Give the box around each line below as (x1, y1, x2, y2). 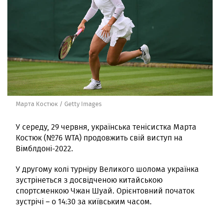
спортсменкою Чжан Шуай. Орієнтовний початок (16, 185, 194, 196)
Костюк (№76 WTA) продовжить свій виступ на (16, 132, 183, 143)
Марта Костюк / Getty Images (16, 99, 102, 109)
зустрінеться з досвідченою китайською (16, 174, 163, 186)
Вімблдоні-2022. (16, 142, 73, 154)
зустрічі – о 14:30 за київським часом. (16, 195, 152, 207)
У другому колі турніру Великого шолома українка (16, 163, 199, 175)
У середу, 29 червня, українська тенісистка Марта (16, 121, 196, 133)
